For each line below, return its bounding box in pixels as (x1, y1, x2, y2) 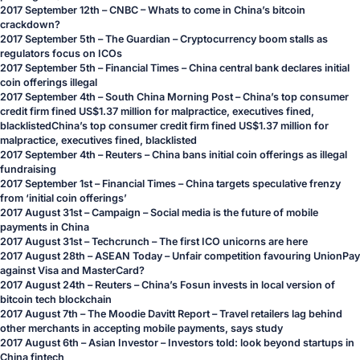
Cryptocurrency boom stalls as (180, 33, 328, 45)
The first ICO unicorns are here (159, 235, 308, 247)
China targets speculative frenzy (186, 178, 341, 190)
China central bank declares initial (189, 62, 350, 74)
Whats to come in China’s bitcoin (148, 4, 305, 16)
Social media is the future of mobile (150, 207, 318, 219)
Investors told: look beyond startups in (168, 337, 354, 349)
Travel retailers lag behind (219, 308, 342, 320)
